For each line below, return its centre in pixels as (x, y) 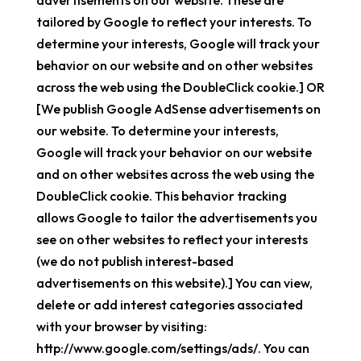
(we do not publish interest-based (135, 261)
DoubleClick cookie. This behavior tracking (161, 196)
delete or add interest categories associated (169, 305)
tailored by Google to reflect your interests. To (174, 22)
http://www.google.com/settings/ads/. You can (172, 348)
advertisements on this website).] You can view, (174, 283)
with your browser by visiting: (121, 326)
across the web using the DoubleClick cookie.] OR (180, 87)
